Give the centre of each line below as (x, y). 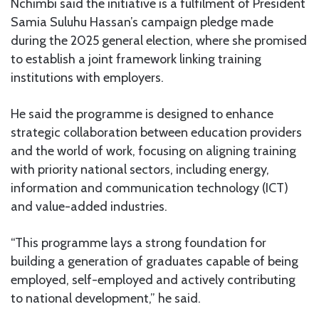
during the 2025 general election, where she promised (159, 40)
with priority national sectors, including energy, (140, 169)
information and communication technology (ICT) (150, 188)
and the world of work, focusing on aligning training (153, 151)
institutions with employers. (87, 77)
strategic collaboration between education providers (156, 132)
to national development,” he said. (106, 298)
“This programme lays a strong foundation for (138, 242)
